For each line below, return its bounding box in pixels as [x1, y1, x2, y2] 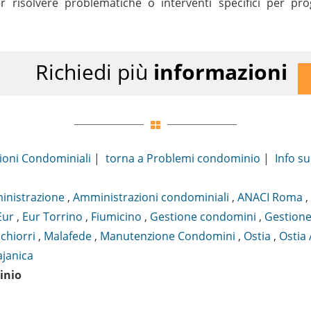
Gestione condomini [150, 209, 256, 225]
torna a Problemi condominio [106, 151, 260, 167]
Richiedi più [35, 58, 153, 87]
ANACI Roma [237, 190, 303, 205]
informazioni [153, 58, 287, 87]
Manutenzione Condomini [100, 228, 235, 244]
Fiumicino [91, 209, 142, 225]
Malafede [44, 228, 92, 244]
